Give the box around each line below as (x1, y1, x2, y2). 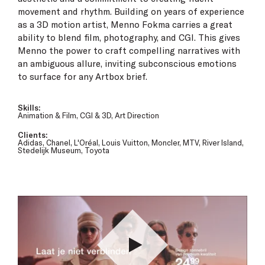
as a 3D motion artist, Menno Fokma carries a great (18, 19, 232, 30)
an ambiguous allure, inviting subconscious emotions (18, 58, 237, 69)
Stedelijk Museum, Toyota (18, 146, 109, 155)
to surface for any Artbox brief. (18, 71, 147, 82)
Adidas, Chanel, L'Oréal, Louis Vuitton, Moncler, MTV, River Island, (18, 138, 244, 147)
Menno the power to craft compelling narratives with (18, 45, 240, 56)
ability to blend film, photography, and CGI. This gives (18, 32, 240, 43)
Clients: (18, 130, 47, 140)
